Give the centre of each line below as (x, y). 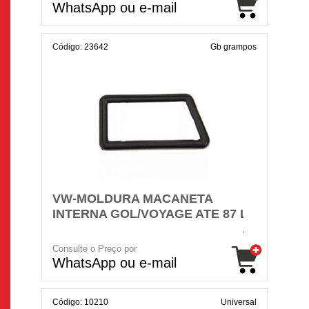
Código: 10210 (80, 302)
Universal (239, 302)
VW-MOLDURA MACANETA (132, 199)
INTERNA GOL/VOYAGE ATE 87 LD (154, 214)
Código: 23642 (80, 47)
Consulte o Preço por (94, 249)
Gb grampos (233, 47)
